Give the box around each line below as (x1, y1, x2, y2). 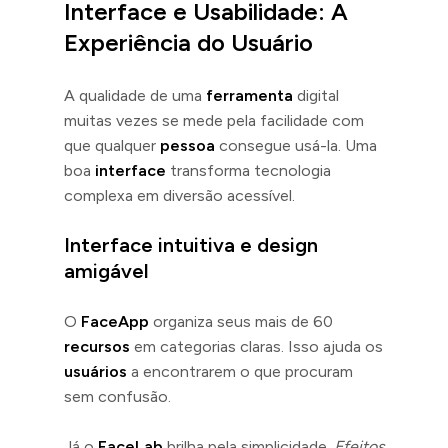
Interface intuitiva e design (64, 232, 318, 257)
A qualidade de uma (64, 85, 206, 105)
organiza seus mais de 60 (149, 311, 333, 331)
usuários (64, 361, 127, 381)
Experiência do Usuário (64, 27, 313, 57)
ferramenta (206, 85, 293, 105)
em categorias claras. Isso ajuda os (130, 336, 383, 356)
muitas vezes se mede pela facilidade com (64, 110, 364, 130)
